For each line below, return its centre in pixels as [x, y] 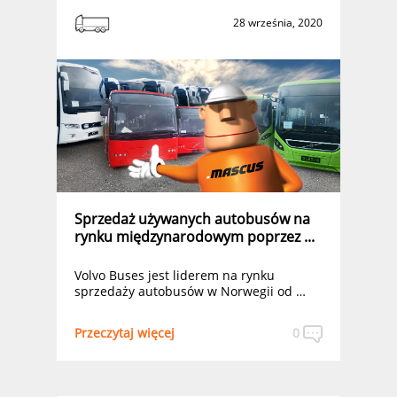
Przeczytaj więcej [125, 332]
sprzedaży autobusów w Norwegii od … [190, 291]
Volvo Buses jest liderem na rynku [175, 275]
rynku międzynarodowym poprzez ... [195, 237]
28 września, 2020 [278, 23]
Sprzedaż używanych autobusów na [192, 219]
